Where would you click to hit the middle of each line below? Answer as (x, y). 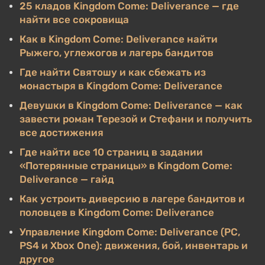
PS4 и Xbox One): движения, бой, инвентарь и (134, 245)
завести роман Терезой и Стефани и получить (136, 119)
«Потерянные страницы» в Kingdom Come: (126, 166)
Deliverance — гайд (67, 179)
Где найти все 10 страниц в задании (111, 152)
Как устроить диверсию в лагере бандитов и (132, 199)
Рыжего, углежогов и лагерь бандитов (117, 53)
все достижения (62, 132)
